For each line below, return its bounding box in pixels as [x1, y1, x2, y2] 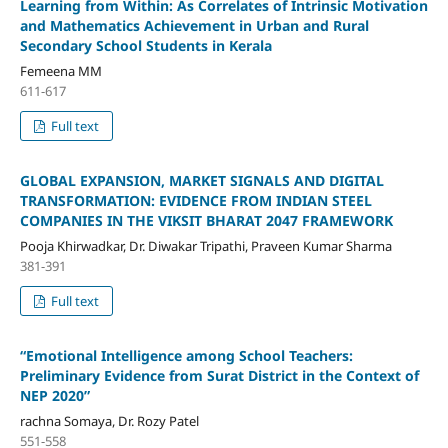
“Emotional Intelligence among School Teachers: [19, 345, 353, 365]
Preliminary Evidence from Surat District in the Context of [19, 365, 419, 385]
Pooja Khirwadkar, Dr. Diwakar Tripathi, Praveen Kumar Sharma [19, 236, 392, 255]
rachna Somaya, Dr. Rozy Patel [19, 411, 199, 430]
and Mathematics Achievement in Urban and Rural [19, 15, 369, 35]
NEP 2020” [19, 385, 90, 405]
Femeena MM [19, 61, 102, 80]
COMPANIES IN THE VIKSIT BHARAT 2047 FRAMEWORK [19, 210, 393, 230]
